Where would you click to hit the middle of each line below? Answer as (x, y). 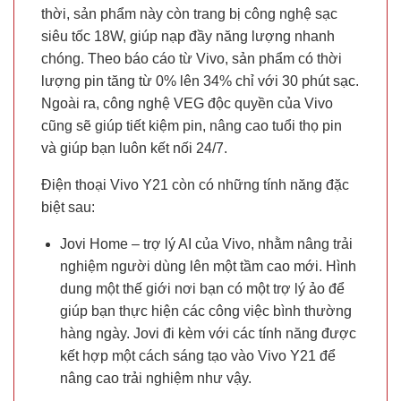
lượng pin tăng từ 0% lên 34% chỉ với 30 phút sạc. (200, 81)
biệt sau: (68, 208)
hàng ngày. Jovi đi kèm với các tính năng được (208, 334)
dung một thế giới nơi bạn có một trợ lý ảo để (202, 289)
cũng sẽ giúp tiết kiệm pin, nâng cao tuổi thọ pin (192, 126)
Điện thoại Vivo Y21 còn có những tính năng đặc (195, 185)
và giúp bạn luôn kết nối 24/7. (134, 149)
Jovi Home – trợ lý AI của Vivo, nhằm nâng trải (206, 244)
